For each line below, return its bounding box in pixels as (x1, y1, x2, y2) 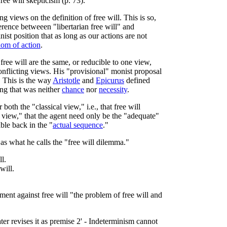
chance (62, 85, 84, 94)
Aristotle (53, 75, 80, 85)
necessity (99, 85, 127, 94)
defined (124, 75, 150, 85)
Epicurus (96, 75, 124, 85)
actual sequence (53, 120, 103, 129)
